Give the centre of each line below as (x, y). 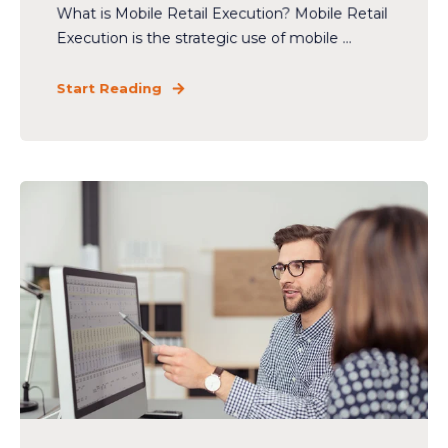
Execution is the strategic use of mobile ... (204, 38)
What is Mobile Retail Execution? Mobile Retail (222, 13)
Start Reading (109, 88)
